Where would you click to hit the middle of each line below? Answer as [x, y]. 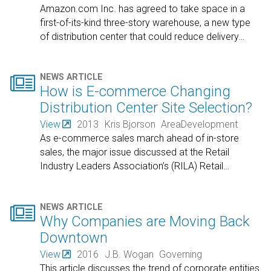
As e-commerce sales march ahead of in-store [140, 139]
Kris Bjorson [130, 125]
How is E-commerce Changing [135, 91]
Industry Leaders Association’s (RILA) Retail [132, 166]
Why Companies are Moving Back [145, 221]
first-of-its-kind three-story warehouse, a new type [145, 22]
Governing [181, 254]
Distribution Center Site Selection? [146, 107]
